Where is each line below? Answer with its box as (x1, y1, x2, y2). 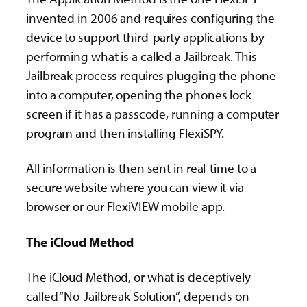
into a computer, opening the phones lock (26, 86, 251, 103)
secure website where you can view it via (26, 179, 244, 196)
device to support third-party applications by (26, 29, 265, 46)
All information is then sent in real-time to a (26, 160, 257, 177)
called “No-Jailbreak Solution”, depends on (26, 287, 249, 304)
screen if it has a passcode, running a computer (26, 106, 280, 123)
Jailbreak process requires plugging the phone (26, 67, 276, 84)
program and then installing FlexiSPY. (26, 125, 225, 142)
